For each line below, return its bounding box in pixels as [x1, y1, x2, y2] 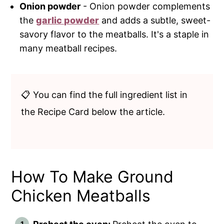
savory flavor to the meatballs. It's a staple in [19, 28, 209, 39]
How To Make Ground [11, 166, 174, 186]
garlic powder [36, 14, 99, 25]
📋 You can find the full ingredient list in [21, 89, 188, 100]
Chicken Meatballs [11, 185, 151, 205]
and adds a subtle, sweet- [99, 14, 211, 25]
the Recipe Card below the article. [21, 106, 165, 117]
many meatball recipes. [19, 42, 117, 53]
